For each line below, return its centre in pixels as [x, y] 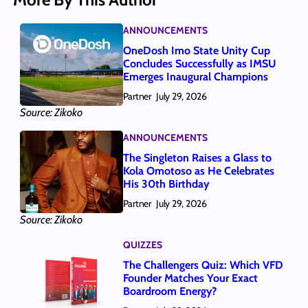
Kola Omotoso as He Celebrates [198, 170]
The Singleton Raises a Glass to [197, 157]
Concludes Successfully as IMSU [199, 63]
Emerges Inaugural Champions [195, 76]
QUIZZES [142, 244]
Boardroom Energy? [169, 291]
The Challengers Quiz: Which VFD [203, 265]
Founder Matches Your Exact [190, 278]
